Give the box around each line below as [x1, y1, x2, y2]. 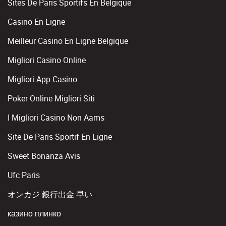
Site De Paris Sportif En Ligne [8, 131, 112, 142]
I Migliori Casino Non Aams [8, 112, 104, 123]
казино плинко [8, 208, 61, 219]
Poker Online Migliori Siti [8, 93, 95, 104]
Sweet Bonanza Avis [8, 150, 80, 161]
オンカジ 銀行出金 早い [8, 189, 92, 200]
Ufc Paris [8, 169, 40, 181]
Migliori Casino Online [8, 54, 86, 66]
